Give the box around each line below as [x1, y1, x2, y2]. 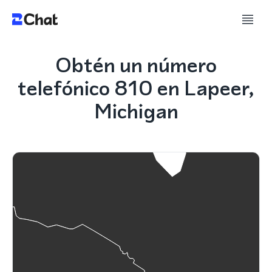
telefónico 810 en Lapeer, [18, 73, 254, 103]
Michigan [93, 97, 178, 126]
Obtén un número [55, 50, 217, 80]
